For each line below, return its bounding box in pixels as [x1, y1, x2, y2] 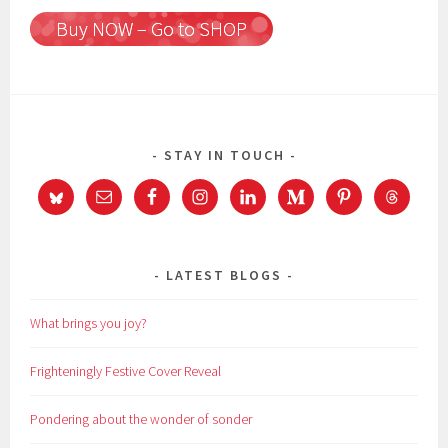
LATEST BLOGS [166, 265, 282, 284]
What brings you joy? [30, 313, 148, 332]
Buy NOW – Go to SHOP [56, 16, 248, 41]
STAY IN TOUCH [163, 146, 285, 164]
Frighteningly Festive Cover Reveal [30, 361, 222, 380]
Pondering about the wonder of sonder [30, 409, 253, 428]
